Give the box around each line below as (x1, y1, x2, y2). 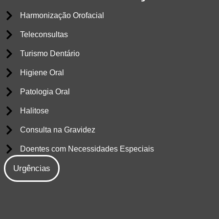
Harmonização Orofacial (20, 11, 104, 20)
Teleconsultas (20, 30, 68, 39)
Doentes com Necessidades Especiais (20, 145, 154, 153)
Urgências (13, 164, 51, 174)
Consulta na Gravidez (20, 126, 95, 134)
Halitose (20, 107, 49, 115)
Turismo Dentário (20, 49, 80, 58)
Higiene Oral (20, 68, 64, 77)
